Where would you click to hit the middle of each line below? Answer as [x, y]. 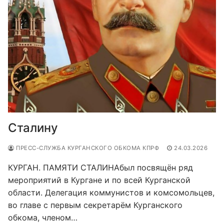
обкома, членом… [43, 217]
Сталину [33, 127]
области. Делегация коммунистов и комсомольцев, [111, 192]
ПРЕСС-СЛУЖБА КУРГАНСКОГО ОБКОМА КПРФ [86, 148]
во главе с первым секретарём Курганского [95, 205]
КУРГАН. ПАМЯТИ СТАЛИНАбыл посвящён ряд [100, 167]
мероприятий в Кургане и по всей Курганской [99, 180]
